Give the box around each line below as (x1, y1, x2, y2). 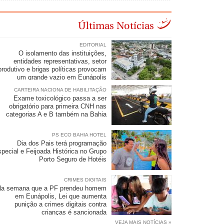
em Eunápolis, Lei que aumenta (15, 192, 107, 200)
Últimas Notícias (78, 20, 154, 32)
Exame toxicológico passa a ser (13, 94, 107, 102)
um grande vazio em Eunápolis (17, 73, 107, 81)
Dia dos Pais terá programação (17, 139, 107, 147)
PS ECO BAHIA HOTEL (52, 132, 107, 138)
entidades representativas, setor (13, 57, 107, 65)
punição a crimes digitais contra (14, 200, 107, 208)
